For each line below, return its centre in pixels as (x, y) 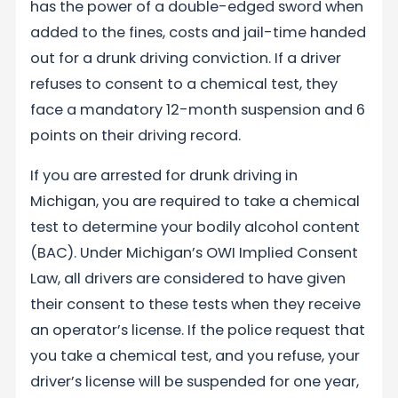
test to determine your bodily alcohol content (195, 227)
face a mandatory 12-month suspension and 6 (198, 109)
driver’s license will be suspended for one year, (195, 382)
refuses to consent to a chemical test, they (184, 84)
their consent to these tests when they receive (196, 305)
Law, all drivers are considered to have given (188, 279)
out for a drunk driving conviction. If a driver (186, 58)
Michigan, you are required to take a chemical (195, 202)
